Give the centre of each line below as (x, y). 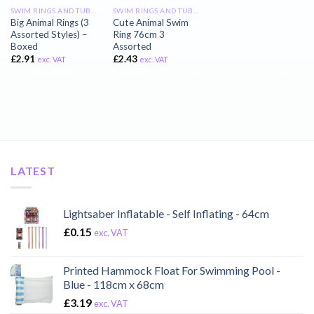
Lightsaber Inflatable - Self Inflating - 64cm (166, 214)
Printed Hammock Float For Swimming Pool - (172, 271)
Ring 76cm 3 (138, 34)
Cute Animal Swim (150, 22)
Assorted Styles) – (49, 34)
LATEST (33, 170)
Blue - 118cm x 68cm (114, 285)
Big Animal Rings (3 (49, 22)
